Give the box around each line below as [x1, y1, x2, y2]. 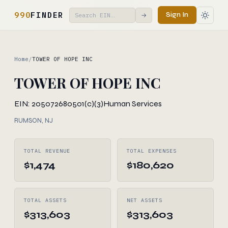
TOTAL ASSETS [24, 197, 67, 204]
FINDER [31, 10, 64, 20]
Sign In [166, 11, 188, 19]
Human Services [103, 99, 162, 108]
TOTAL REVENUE [24, 148, 70, 154]
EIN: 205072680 [14, 99, 72, 108]
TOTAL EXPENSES [127, 148, 177, 154]
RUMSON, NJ [14, 117, 53, 125]
